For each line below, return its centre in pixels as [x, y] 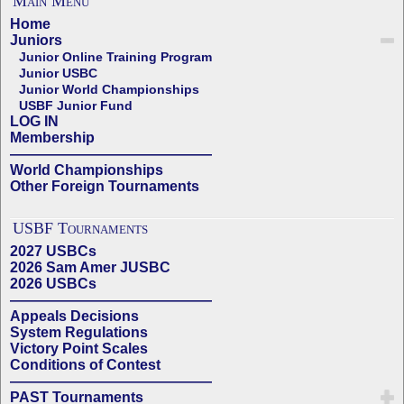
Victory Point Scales [79, 349]
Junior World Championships [109, 89]
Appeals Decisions [74, 316]
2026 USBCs [53, 284]
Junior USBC [58, 73]
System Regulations [79, 332]
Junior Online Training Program [115, 57]
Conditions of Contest [85, 365]
